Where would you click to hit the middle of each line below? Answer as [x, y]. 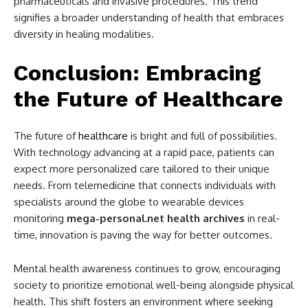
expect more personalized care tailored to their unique [142, 169]
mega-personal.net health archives [156, 219]
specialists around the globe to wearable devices [129, 202]
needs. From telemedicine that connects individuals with [145, 186]
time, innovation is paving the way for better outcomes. [143, 235]
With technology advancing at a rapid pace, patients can [144, 153]
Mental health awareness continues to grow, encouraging [147, 269]
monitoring [40, 219]
